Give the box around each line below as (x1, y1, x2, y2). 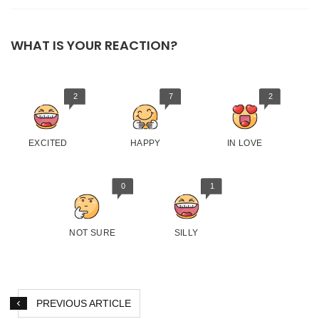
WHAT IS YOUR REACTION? (11, 36, 177, 55)
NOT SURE (69, 228, 116, 239)
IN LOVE (226, 138, 263, 149)
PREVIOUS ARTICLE (36, 298, 131, 310)
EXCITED (28, 138, 68, 149)
